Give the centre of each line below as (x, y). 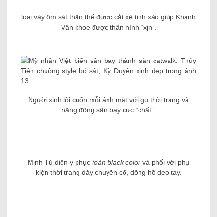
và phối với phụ (166, 183)
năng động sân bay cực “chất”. (108, 110)
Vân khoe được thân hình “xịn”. (108, 27)
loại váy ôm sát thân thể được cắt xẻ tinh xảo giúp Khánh (108, 17)
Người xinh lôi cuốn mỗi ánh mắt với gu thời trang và (108, 100)
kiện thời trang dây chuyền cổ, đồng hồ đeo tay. (108, 193)
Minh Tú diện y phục (59, 183)
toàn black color (116, 183)
